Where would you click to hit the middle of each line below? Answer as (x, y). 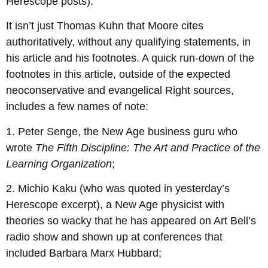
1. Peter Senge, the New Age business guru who (122, 131)
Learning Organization (59, 164)
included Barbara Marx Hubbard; (84, 253)
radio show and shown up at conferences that (114, 237)
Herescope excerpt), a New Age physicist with (115, 205)
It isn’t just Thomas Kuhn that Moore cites (105, 26)
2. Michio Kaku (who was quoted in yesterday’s (118, 189)
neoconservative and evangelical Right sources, (120, 91)
